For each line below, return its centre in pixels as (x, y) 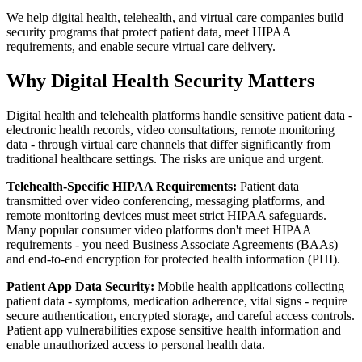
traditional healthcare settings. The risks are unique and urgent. (165, 158)
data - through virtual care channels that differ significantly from (168, 144)
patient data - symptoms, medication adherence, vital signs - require (177, 301)
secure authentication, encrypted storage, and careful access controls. (181, 315)
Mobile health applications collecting (249, 286)
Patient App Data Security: (80, 286)
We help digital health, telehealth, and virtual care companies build (175, 17)
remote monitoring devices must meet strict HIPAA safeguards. (166, 215)
